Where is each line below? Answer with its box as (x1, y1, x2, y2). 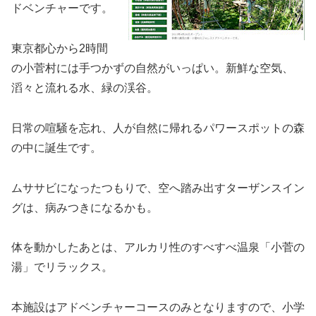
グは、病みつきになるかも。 (11, 201, 158, 214)
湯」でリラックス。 (11, 261, 113, 274)
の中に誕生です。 (11, 141, 102, 154)
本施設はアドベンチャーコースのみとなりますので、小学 (11, 301, 305, 314)
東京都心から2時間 (11, 42, 108, 54)
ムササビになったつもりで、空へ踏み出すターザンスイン (11, 181, 305, 194)
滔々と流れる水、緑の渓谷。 (11, 81, 158, 94)
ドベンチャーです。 (11, 2, 113, 15)
